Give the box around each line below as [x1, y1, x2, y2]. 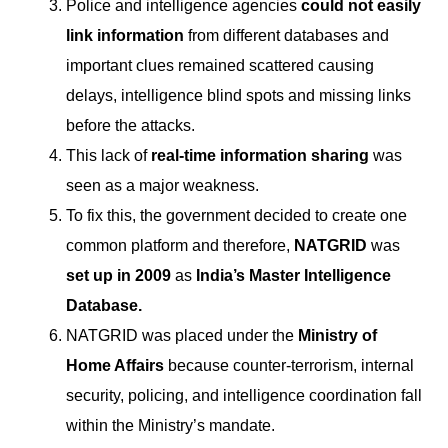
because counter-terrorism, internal [164, 357, 414, 375]
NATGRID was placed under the [66, 327, 298, 345]
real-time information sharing [151, 147, 369, 165]
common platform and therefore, [66, 237, 294, 255]
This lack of [66, 147, 151, 165]
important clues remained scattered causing [66, 57, 374, 75]
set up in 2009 [66, 267, 175, 285]
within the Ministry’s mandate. [66, 417, 275, 435]
